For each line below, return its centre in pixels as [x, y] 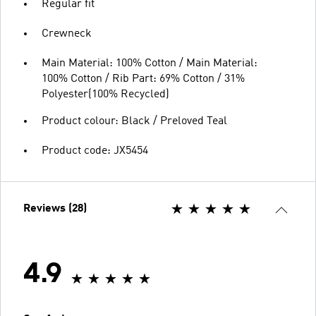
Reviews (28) [55, 209]
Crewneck [67, 34]
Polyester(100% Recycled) [105, 95]
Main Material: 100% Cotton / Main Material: [150, 63]
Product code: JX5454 [95, 151]
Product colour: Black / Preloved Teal [134, 121]
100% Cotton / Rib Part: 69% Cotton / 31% [143, 79]
